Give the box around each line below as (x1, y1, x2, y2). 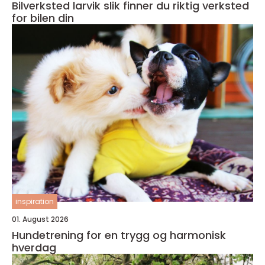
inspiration (15, 196, 54, 206)
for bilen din (12, 11, 74, 25)
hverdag (12, 240, 56, 255)
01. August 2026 (12, 214, 69, 224)
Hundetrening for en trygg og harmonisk (12, 228, 226, 243)
